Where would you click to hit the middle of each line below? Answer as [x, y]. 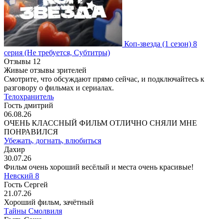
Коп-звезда [142, 44]
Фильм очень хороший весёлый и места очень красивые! [99, 167]
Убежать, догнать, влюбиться [53, 140]
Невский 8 [22, 175]
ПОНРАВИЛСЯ [31, 131]
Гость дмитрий [29, 105]
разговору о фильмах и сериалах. [59, 88]
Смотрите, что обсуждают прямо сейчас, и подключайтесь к [104, 79]
